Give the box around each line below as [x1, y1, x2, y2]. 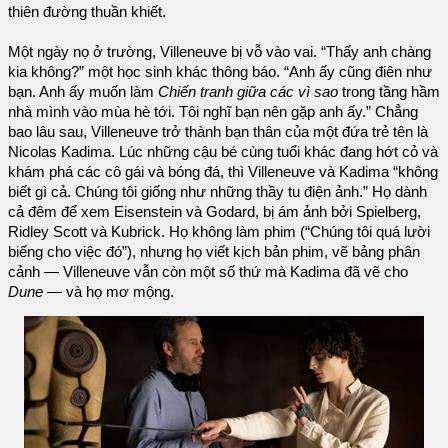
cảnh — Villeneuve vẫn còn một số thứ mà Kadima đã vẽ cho [8, 263, 408, 280]
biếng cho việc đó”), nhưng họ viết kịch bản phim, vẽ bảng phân [8, 243, 420, 260]
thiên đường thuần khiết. [8, 3, 166, 20]
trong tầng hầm [338, 83, 440, 100]
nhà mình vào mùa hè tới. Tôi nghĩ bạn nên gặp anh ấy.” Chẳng [8, 103, 418, 120]
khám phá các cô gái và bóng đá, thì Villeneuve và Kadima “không [8, 163, 438, 180]
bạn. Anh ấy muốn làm [8, 83, 158, 100]
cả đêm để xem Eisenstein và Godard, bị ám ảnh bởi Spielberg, [8, 203, 421, 220]
